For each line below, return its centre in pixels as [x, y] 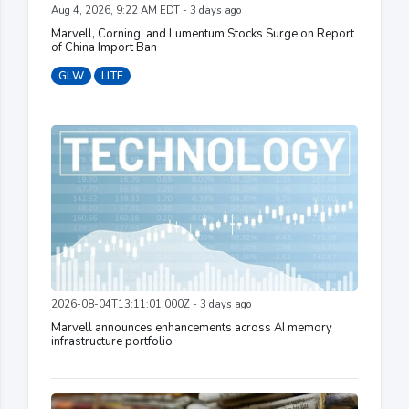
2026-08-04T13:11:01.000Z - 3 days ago [151, 305]
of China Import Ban [104, 48]
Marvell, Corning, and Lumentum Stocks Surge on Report [203, 34]
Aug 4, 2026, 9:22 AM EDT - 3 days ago [146, 11]
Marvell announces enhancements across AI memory [192, 328]
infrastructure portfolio [112, 342]
